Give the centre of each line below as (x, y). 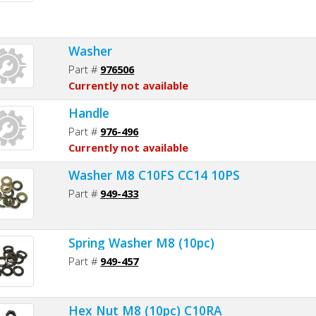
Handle (89, 113)
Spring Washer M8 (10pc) (142, 242)
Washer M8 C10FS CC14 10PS (154, 175)
